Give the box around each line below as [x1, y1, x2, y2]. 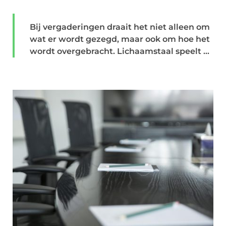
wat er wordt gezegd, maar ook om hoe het [30, 34, 210, 44]
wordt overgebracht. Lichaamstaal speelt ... [30, 46, 209, 56]
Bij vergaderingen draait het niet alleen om [30, 22, 210, 32]
